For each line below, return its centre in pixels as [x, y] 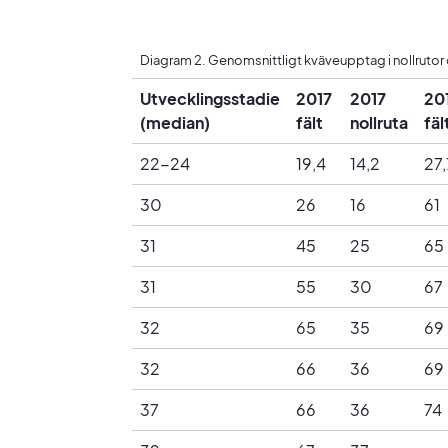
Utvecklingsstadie [210, 99]
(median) [175, 123]
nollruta [379, 123]
